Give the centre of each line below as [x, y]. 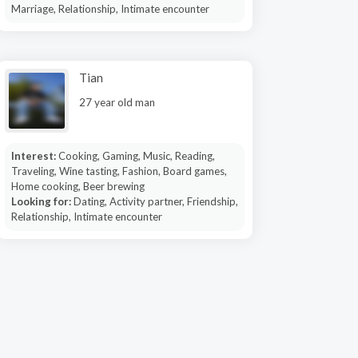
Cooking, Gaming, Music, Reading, [136, 156]
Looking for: [42, 201]
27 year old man [117, 102]
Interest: [34, 156]
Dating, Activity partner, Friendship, [155, 201]
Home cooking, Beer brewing [78, 186]
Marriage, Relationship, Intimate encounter [110, 9]
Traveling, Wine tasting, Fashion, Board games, [119, 171]
